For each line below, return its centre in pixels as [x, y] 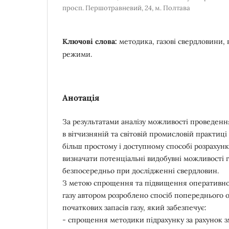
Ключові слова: [91, 41]
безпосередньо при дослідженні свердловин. [141, 170]
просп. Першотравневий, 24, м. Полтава [126, 8]
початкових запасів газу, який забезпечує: [134, 207]
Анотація [81, 97]
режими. [77, 54]
